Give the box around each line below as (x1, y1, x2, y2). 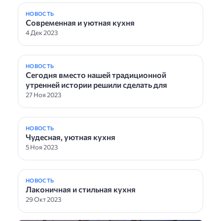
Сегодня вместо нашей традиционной (26, 70, 166, 80)
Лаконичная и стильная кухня (26, 184, 136, 194)
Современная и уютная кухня (26, 18, 135, 28)
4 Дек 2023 (26, 29, 58, 37)
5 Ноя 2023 (26, 143, 58, 151)
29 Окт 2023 (26, 195, 61, 204)
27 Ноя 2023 (26, 91, 61, 99)
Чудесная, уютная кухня (26, 132, 115, 142)
